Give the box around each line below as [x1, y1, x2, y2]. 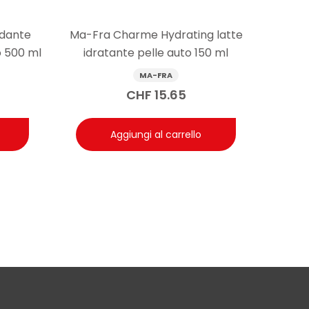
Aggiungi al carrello [110, 128, 201, 142]
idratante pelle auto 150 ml [83, 45, 228, 61]
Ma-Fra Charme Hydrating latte [69, 27, 243, 43]
